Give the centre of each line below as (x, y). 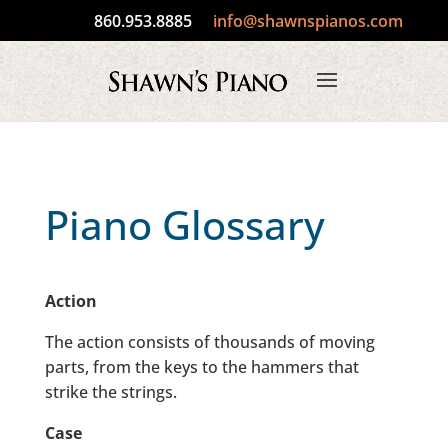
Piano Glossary (184, 224)
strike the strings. (110, 392)
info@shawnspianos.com (308, 21)
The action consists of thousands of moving (209, 342)
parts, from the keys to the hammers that (201, 367)
